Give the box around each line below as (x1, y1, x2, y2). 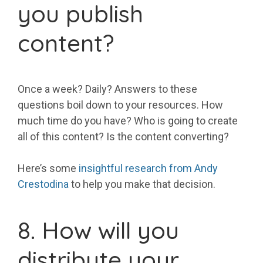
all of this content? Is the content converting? (18, 130, 229, 143)
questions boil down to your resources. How (18, 99, 223, 112)
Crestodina (18, 178, 69, 191)
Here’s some (18, 162, 79, 175)
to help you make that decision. (69, 178, 215, 191)
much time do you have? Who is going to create (18, 114, 238, 127)
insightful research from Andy (79, 162, 218, 175)
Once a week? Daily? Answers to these (18, 83, 197, 96)
